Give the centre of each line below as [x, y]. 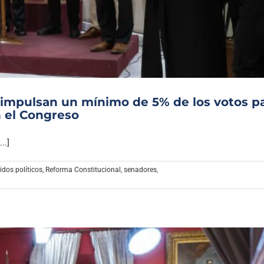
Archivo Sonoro [132, 9]
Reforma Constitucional [83, 170]
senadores [140, 170]
